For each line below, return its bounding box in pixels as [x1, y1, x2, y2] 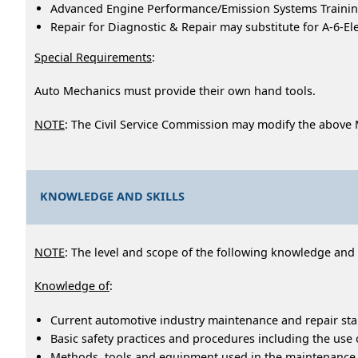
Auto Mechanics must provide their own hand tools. [34, 82, 316, 98]
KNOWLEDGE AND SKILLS [40, 188, 185, 204]
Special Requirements [34, 49, 152, 65]
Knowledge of [34, 277, 109, 293]
